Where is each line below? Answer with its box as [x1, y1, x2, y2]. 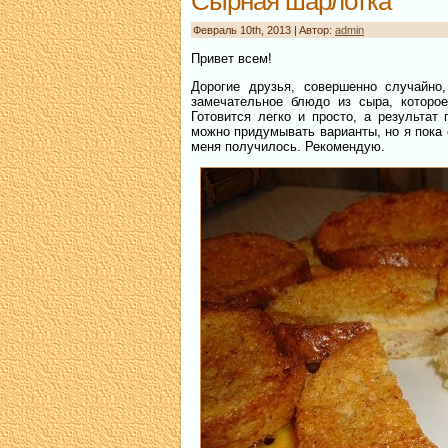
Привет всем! [191, 50, 272, 66]
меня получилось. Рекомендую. [191, 138, 385, 154]
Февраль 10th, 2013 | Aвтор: [193, 23, 335, 36]
